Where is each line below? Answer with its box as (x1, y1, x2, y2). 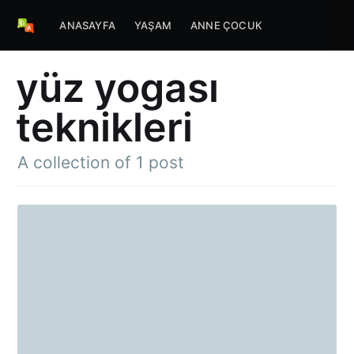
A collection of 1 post (17, 153, 185, 173)
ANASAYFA (59, 19, 115, 32)
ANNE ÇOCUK (190, 19, 262, 32)
